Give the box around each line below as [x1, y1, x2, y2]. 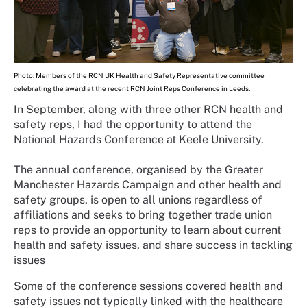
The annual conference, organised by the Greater [14, 162, 263, 176]
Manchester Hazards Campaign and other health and [14, 177, 282, 191]
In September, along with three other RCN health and [14, 102, 283, 116]
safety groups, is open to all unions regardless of [14, 193, 262, 206]
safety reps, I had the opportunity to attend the [14, 117, 252, 131]
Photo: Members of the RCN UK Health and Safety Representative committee [14, 71, 265, 79]
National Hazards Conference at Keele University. [14, 132, 264, 146]
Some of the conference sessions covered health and [14, 279, 283, 293]
